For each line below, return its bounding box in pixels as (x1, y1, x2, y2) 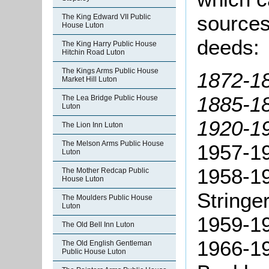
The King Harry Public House (62, 40, 157, 48)
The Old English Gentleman (62, 239, 152, 247)
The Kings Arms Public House (62, 67, 159, 75)
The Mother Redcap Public (62, 166, 149, 175)
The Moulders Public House (62, 193, 153, 202)
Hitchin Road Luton (62, 48, 125, 56)
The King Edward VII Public (62, 13, 151, 21)
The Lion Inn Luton (62, 121, 123, 129)
